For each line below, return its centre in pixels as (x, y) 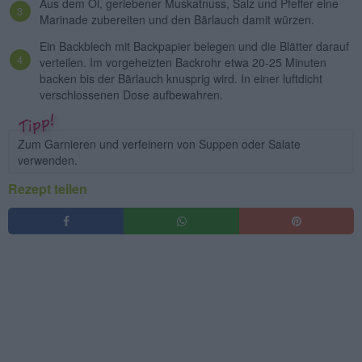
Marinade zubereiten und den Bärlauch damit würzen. (177, 20)
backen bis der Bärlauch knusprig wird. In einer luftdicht (181, 78)
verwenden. (48, 160)
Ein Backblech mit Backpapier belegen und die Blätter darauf (194, 46)
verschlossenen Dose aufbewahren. (131, 94)
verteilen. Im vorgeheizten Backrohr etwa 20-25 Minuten (183, 62)
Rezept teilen (48, 188)
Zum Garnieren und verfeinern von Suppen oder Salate (159, 143)
